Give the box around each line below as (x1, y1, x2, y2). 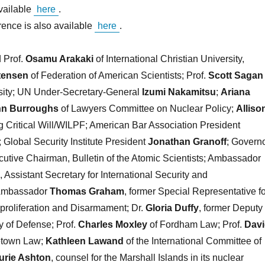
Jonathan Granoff (147, 137, 227, 147)
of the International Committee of (123, 236, 261, 247)
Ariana (220, 87, 250, 98)
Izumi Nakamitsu (141, 87, 216, 98)
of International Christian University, (95, 54, 244, 64)
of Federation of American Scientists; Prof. (28, 70, 208, 81)
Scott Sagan (208, 70, 263, 81)
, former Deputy (198, 203, 263, 214)
